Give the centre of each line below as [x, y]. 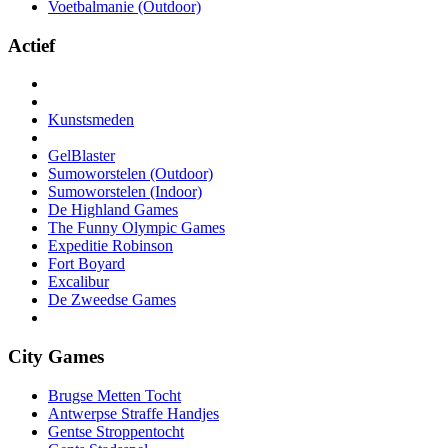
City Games [56, 356]
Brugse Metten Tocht [114, 395]
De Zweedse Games [112, 300]
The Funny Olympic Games [136, 228]
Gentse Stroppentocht [116, 431]
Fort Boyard [86, 264]
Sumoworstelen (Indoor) [125, 192]
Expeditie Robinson [110, 246]
